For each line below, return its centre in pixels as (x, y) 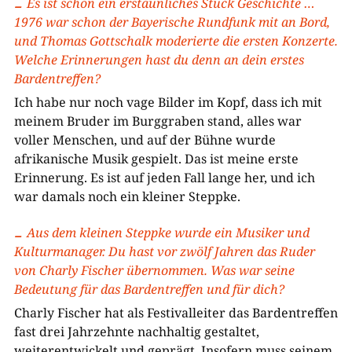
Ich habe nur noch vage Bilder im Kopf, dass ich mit (168, 102)
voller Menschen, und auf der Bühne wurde (145, 139)
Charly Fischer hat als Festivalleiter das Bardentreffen (176, 312)
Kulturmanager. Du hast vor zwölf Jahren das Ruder (164, 251)
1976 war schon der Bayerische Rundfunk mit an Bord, (172, 22)
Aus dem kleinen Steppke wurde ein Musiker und (168, 232)
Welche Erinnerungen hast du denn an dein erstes (159, 59)
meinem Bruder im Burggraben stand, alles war (158, 121)
